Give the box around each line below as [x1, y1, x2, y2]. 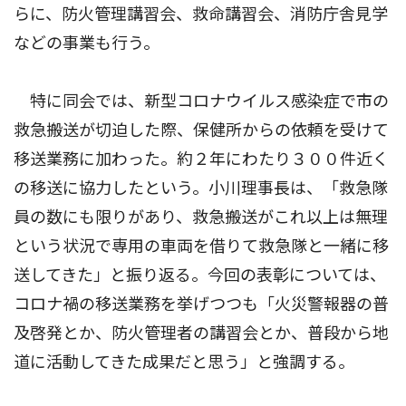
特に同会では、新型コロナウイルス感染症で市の [14, 91, 389, 111]
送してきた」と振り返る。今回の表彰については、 [14, 265, 386, 285]
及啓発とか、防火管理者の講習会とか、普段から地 [14, 323, 389, 343]
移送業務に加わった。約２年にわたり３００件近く [14, 149, 389, 169]
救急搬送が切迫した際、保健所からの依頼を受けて [14, 120, 389, 140]
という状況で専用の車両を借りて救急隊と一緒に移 [14, 236, 389, 256]
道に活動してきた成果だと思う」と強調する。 [14, 352, 354, 372]
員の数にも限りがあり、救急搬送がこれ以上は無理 [14, 207, 388, 227]
